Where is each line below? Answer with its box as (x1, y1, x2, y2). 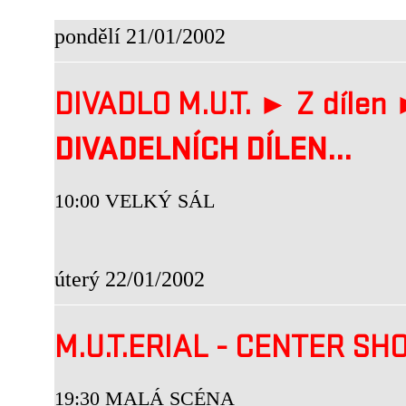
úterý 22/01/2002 (54, 266, 205, 291)
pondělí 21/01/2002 (54, 24, 226, 48)
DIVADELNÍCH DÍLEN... (54, 133, 352, 173)
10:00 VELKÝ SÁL (54, 189, 215, 212)
